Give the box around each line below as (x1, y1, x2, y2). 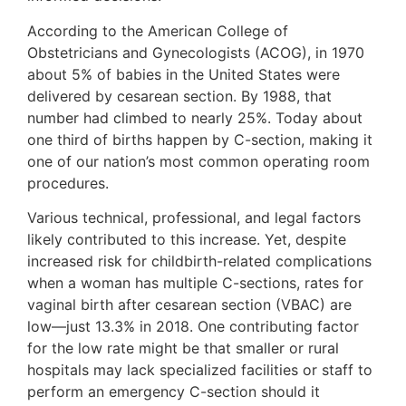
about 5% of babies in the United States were (27, 64, 340, 83)
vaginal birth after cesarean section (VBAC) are (27, 295, 352, 314)
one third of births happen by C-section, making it (27, 130, 372, 149)
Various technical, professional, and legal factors (27, 208, 361, 227)
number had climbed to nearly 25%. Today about (27, 108, 362, 127)
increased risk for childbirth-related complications (27, 252, 372, 271)
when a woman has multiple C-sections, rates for (27, 274, 363, 293)
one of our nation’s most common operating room (27, 151, 370, 170)
